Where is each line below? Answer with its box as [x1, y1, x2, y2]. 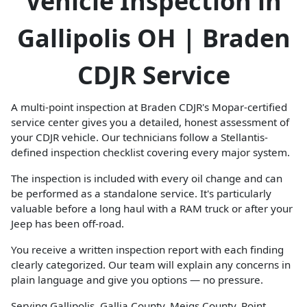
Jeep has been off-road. [11, 217, 124, 230]
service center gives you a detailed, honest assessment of [11, 115, 289, 129]
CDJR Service [77, 58, 230, 92]
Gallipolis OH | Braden [16, 21, 291, 55]
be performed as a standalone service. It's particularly [11, 186, 271, 200]
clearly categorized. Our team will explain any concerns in [11, 258, 291, 271]
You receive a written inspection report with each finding [11, 243, 284, 256]
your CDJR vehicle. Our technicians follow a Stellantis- [11, 130, 268, 144]
